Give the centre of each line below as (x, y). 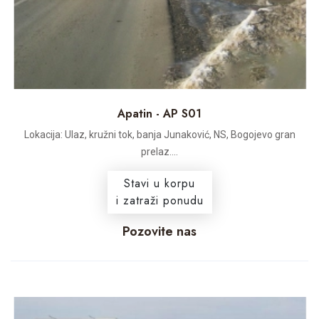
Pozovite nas (159, 231)
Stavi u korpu (159, 183)
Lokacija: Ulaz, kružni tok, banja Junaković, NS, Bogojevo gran (159, 134)
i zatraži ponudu (159, 200)
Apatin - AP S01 (159, 113)
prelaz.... (159, 151)
